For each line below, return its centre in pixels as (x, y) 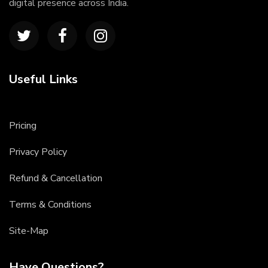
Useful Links (43, 79)
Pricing (23, 126)
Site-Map (29, 231)
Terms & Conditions (50, 205)
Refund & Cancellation (56, 178)
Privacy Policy (38, 152)
